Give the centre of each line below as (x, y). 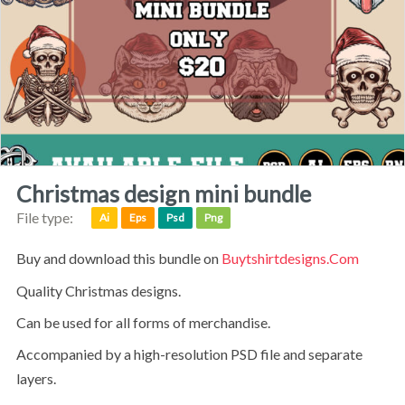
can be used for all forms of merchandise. (148, 322)
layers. (36, 379)
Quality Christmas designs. (104, 290)
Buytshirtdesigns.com (290, 259)
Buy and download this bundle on (123, 259)
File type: (44, 217)
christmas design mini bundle (171, 193)
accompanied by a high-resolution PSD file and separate (21, 354)
